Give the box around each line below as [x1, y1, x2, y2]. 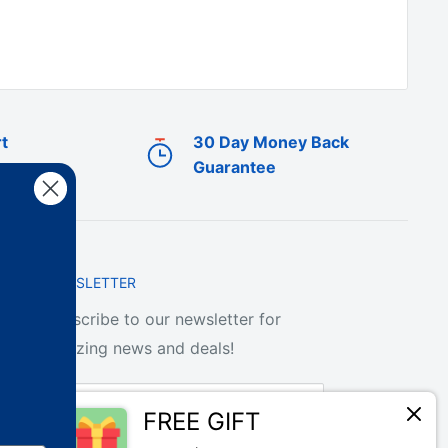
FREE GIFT [143, 406, 260, 436]
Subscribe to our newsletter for [44, 309, 281, 330]
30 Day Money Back [192, 131, 349, 152]
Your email [57, 397, 137, 418]
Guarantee [192, 156, 276, 177]
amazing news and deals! [44, 338, 234, 359]
